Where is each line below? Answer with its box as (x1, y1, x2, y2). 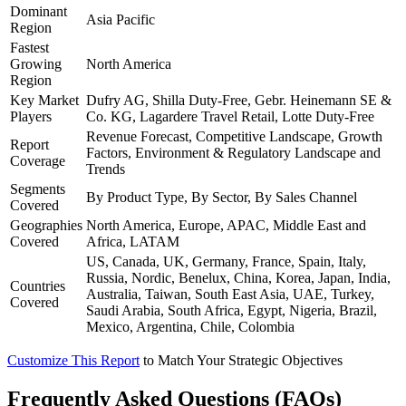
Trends (86, 160, 125, 177)
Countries (10, 277, 65, 294)
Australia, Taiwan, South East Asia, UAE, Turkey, (86, 285, 374, 302)
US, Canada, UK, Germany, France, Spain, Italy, (86, 253, 366, 269)
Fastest (10, 39, 49, 55)
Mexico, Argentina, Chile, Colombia (86, 318, 295, 334)
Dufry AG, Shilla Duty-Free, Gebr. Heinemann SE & (86, 92, 391, 108)
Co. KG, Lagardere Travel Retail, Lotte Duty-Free (86, 108, 374, 124)
